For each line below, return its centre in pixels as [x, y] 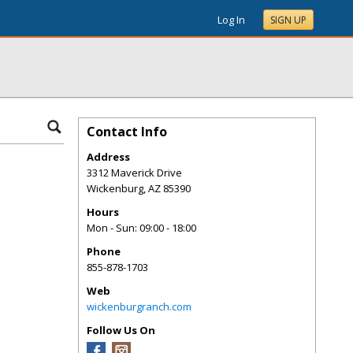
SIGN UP [288, 20]
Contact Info [127, 132]
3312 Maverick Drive [134, 173]
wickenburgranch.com [139, 307]
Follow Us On [121, 330]
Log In [231, 20]
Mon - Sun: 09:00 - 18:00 [141, 228]
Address [108, 157]
